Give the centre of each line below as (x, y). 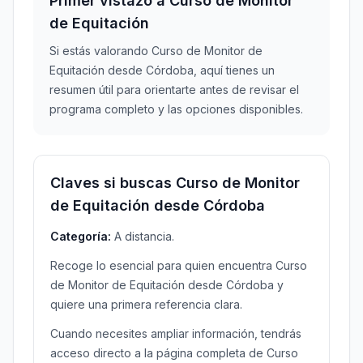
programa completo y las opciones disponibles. (176, 109)
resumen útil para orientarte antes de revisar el (174, 90)
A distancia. (143, 236)
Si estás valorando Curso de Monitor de (156, 51)
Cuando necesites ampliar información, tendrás (176, 333)
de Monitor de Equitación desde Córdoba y (167, 285)
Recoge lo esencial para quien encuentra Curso (179, 265)
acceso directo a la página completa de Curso (174, 353)
